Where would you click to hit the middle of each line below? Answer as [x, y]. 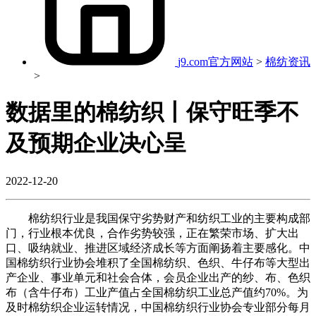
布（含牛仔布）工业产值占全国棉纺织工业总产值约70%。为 [157, 292]
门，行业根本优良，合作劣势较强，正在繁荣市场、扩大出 [152, 233]
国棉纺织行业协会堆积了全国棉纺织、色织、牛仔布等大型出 [158, 262]
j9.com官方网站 [215, 61]
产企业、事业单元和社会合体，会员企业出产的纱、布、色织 [158, 277]
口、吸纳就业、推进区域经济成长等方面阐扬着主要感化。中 [158, 248]
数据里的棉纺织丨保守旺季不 [152, 113]
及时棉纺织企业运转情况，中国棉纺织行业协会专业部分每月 [158, 307]
